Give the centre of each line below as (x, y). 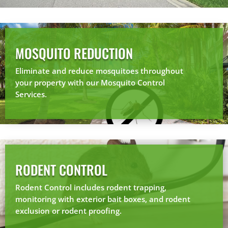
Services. (31, 94)
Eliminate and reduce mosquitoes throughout (99, 70)
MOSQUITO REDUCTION (74, 53)
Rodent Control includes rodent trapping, (91, 187)
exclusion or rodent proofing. (68, 210)
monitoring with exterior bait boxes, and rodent (103, 199)
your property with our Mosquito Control (90, 82)
